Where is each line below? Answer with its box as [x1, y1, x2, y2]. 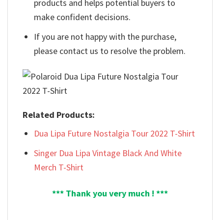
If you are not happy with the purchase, [34, 31, 177, 43]
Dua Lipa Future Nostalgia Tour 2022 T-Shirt [34, 128, 195, 139]
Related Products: [23, 109, 95, 121]
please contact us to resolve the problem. [34, 45, 186, 57]
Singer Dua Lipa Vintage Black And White [34, 147, 182, 159]
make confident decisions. [34, 11, 131, 23]
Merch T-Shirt [34, 162, 84, 173]
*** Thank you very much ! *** [52, 187, 168, 199]
